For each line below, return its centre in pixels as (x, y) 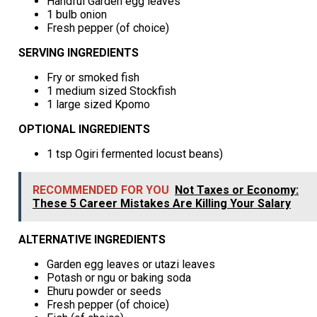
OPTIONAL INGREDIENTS (84, 129)
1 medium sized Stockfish (111, 91)
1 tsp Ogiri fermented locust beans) (134, 154)
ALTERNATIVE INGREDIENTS (92, 239)
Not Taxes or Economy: (236, 190)
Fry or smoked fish (93, 77)
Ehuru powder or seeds (104, 291)
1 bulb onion (76, 14)
